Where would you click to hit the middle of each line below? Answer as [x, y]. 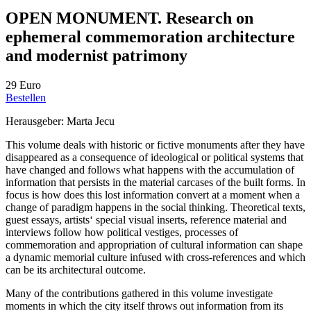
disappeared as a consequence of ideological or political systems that [154, 157]
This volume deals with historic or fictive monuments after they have [155, 144]
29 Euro [23, 85]
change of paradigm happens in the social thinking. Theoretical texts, [155, 207]
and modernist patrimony [96, 55]
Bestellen [26, 97]
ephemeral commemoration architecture [150, 36]
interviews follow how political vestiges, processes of [122, 232]
